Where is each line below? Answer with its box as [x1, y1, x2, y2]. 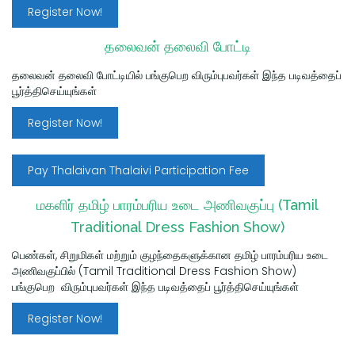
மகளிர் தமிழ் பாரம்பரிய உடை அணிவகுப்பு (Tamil [36, 196, 319, 213]
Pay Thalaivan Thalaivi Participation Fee [28, 162, 249, 178]
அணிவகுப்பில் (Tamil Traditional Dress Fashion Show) [12, 262, 296, 279]
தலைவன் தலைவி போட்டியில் [12, 67, 146, 83]
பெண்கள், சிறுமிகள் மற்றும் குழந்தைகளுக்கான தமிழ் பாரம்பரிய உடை [12, 246, 331, 263]
